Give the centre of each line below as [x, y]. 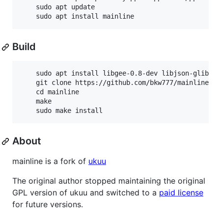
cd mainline [28, 92]
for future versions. [48, 204]
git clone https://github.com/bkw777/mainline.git [28, 82]
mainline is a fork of [50, 161]
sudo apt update [28, 7]
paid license [181, 192]
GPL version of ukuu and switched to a [86, 192]
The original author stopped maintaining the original [109, 181]
